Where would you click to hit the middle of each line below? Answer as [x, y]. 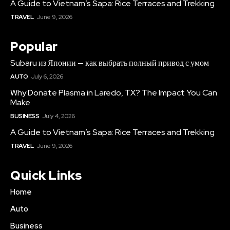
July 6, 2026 [47, 76]
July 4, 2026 [58, 116]
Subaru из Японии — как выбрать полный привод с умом [110, 63]
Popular [34, 46]
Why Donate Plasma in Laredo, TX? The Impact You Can [114, 92]
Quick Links [46, 175]
